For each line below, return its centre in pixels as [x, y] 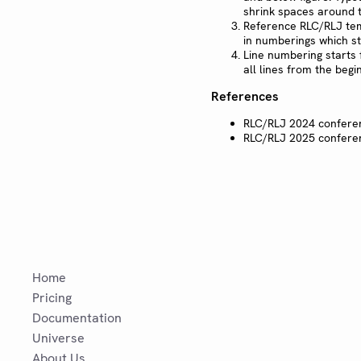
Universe [58, 338]
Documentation [77, 318]
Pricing [52, 298]
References [245, 97]
